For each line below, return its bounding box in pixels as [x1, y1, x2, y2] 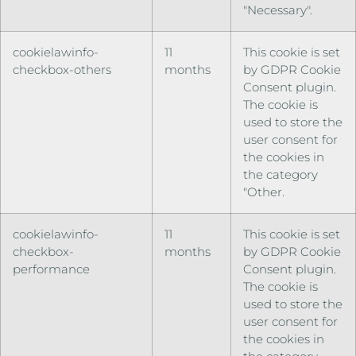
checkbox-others [13, 62, 111, 78]
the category [243, 167, 318, 183]
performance [13, 261, 90, 277]
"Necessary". [243, 2, 312, 18]
